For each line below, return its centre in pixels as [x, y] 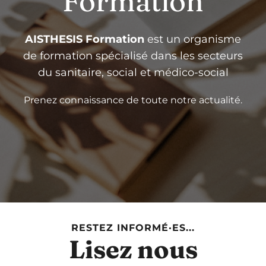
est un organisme [193, 39]
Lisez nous [133, 249]
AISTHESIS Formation [85, 39]
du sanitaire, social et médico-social [133, 72]
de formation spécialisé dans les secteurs [133, 56]
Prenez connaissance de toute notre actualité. [133, 100]
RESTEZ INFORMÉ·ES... [133, 228]
